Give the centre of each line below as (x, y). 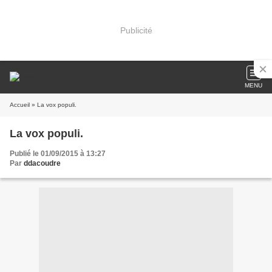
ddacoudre (42, 163)
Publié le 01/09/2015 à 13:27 (58, 154)
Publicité (136, 30)
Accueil (20, 105)
